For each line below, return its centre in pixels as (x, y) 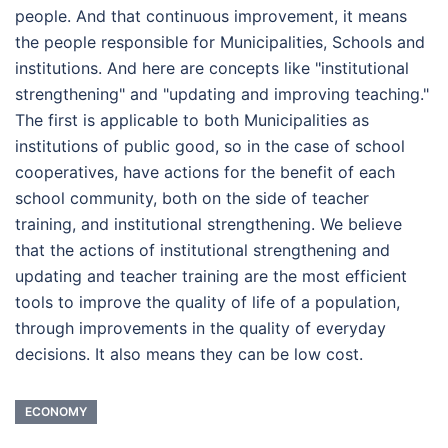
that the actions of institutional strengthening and (202, 250)
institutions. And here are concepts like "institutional (212, 68)
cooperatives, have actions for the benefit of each (205, 172)
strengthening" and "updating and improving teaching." (222, 94)
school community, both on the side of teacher (192, 198)
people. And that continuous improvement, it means (211, 16)
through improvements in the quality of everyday (200, 328)
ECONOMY (56, 411)
